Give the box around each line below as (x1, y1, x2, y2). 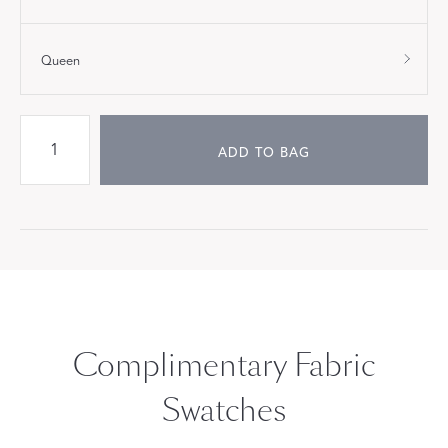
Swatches (162, 390, 286, 433)
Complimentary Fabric (73, 345, 375, 388)
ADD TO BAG (217, 145, 310, 162)
